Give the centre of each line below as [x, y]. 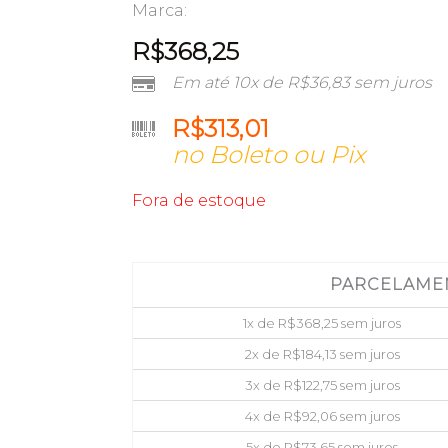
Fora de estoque [199, 200]
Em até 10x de [229, 82]
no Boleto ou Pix [268, 154]
